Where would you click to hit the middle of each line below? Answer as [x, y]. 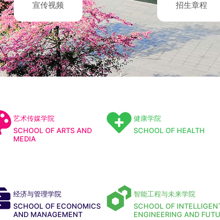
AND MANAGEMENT [48, 215]
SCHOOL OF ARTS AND [52, 130]
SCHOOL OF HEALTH [169, 130]
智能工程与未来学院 [165, 194]
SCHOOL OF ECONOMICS [57, 206]
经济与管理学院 [37, 194]
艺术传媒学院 [34, 118]
